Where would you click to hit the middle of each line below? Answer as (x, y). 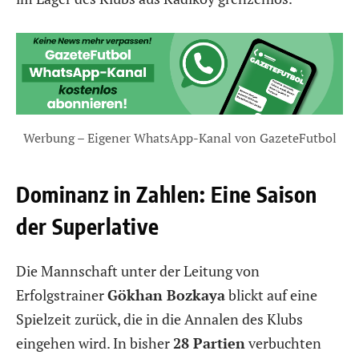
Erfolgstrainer (62, 294)
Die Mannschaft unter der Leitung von (138, 270)
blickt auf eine (271, 294)
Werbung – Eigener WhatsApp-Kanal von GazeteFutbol (179, 138)
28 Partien (209, 343)
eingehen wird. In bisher (95, 343)
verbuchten (283, 343)
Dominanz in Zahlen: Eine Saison (167, 194)
